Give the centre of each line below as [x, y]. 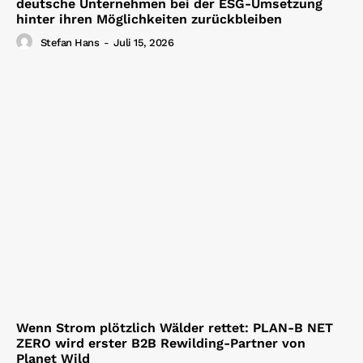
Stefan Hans [69, 43]
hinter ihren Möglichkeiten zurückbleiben [149, 19]
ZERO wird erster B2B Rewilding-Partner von [161, 343]
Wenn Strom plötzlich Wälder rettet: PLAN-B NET [175, 327]
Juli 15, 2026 [143, 43]
